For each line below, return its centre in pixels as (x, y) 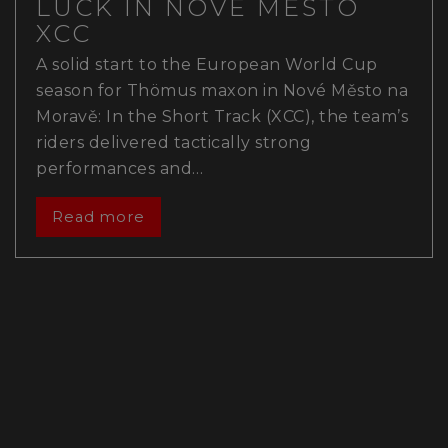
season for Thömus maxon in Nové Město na (222, 90)
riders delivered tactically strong (173, 142)
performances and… (120, 168)
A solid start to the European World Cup (207, 64)
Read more (98, 216)
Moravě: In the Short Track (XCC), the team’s (222, 116)
